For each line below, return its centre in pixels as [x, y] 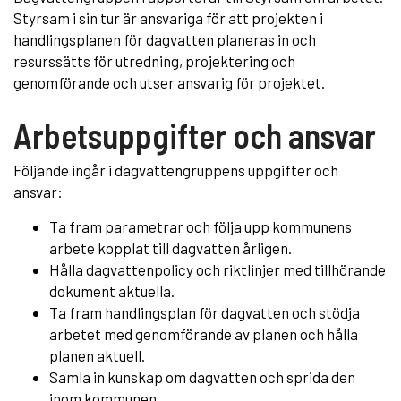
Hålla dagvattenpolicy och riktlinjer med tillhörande [218, 269]
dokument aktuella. [112, 290]
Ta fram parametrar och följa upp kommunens [200, 226]
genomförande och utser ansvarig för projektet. [169, 82]
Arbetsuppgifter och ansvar [195, 135]
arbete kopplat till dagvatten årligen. [171, 247]
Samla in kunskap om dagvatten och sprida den [202, 376]
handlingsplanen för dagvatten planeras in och [165, 39]
